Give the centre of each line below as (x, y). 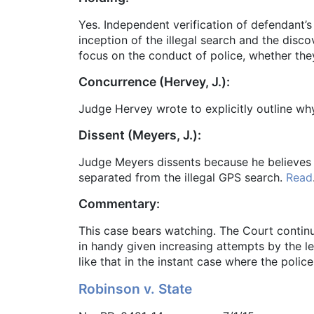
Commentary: (119, 204)
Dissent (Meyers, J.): (140, 135)
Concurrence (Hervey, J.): (154, 82)
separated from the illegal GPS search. (182, 178)
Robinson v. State (135, 289)
